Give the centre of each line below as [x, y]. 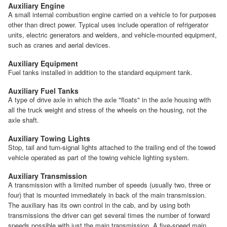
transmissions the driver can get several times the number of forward [109, 215]
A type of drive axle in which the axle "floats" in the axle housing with [109, 100]
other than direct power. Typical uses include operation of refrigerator [108, 25]
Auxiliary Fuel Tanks [43, 91]
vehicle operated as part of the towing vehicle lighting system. [99, 158]
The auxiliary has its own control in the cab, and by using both [99, 205]
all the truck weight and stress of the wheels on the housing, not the [107, 110]
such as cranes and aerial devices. [59, 45]
